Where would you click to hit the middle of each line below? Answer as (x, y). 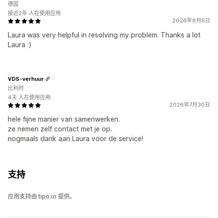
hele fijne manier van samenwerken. (64, 119)
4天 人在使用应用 (29, 98)
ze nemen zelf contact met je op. (60, 129)
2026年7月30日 (190, 105)
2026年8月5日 (191, 21)
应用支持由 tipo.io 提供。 (42, 197)
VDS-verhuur (26, 79)
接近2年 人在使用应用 (34, 13)
